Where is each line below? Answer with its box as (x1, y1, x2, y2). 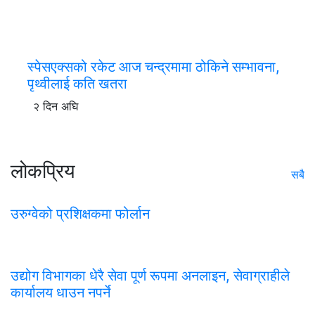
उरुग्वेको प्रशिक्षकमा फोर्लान (11, 205, 150, 223)
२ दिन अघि (33, 99, 78, 114)
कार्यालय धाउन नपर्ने (11, 284, 110, 302)
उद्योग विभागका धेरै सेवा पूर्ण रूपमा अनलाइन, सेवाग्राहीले (11, 267, 290, 285)
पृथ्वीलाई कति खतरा (27, 75, 127, 93)
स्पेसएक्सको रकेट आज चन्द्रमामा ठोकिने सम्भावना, (27, 58, 280, 76)
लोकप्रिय (11, 159, 75, 184)
